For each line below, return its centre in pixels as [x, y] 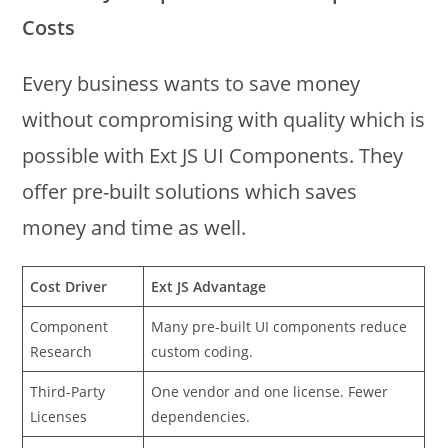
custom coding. [202, 352]
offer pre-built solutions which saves [190, 192]
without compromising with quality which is [224, 120]
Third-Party [68, 392]
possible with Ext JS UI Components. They [213, 156]
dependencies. [201, 417]
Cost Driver [69, 287]
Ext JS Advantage [209, 287]
